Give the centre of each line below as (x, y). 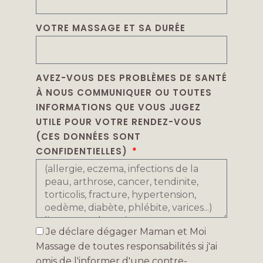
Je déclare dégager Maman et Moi (126, 231)
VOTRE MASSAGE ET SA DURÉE (110, 28)
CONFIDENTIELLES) (83, 151)
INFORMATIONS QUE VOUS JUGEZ (118, 107)
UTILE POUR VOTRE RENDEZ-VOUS (119, 122)
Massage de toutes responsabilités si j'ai (126, 246)
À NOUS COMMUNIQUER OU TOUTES (124, 92)
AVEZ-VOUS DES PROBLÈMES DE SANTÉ (131, 77)
